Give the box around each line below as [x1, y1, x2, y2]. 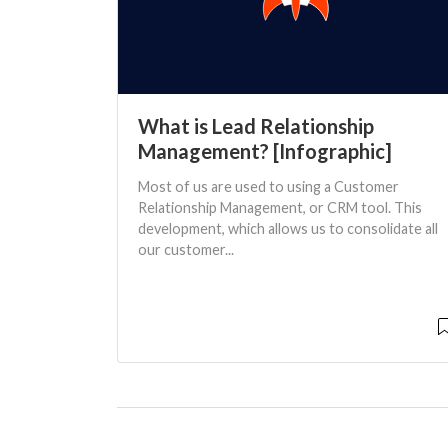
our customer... [138, 240, 234, 258]
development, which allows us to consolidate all [138, 219, 438, 237]
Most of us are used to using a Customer [138, 177, 399, 195]
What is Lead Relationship [138, 113, 374, 138]
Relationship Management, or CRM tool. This [138, 198, 422, 216]
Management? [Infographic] [138, 138, 392, 163]
